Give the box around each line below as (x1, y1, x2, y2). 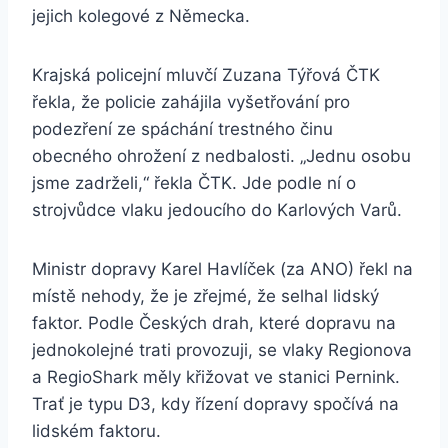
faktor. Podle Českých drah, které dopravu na (32, 313, 396, 334)
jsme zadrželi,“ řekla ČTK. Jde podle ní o (32, 173, 356, 194)
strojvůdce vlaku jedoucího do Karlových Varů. (32, 200, 402, 221)
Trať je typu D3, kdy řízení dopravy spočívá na (32, 394, 399, 415)
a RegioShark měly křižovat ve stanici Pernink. (32, 367, 400, 388)
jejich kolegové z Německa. (32, 6, 250, 27)
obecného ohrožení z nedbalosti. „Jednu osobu (32, 146, 411, 167)
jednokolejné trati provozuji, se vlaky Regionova (32, 340, 412, 361)
